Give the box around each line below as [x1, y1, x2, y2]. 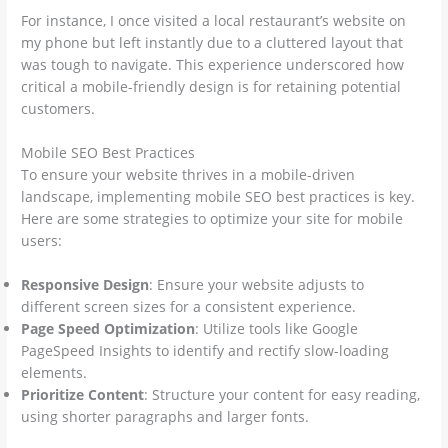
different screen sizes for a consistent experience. [21, 296, 357, 316]
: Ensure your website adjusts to [149, 274, 365, 294]
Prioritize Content [21, 384, 145, 404]
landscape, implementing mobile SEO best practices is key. [21, 186, 416, 206]
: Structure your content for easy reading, [144, 384, 421, 404]
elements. [21, 362, 88, 382]
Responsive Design [21, 274, 150, 294]
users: [21, 230, 63, 250]
